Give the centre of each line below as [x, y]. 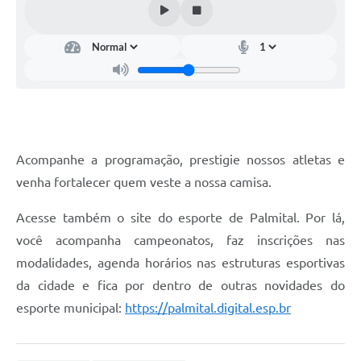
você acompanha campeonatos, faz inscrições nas [180, 241]
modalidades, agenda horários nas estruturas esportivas [180, 263]
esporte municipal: [71, 308]
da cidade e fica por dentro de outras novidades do [180, 286]
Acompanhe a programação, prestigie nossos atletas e [180, 160]
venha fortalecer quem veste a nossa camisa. [144, 183]
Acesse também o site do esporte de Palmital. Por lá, [180, 218]
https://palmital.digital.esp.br [208, 308]
